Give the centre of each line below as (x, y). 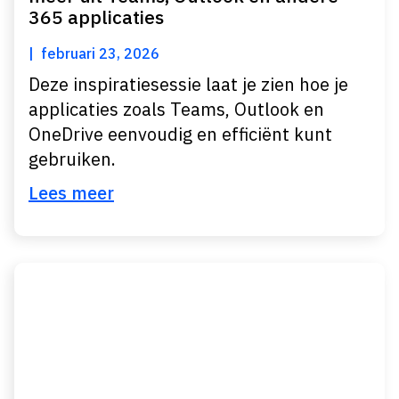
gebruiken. (72, 159)
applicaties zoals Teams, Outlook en (176, 109)
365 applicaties (96, 17)
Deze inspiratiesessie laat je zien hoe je (188, 84)
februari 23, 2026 (100, 53)
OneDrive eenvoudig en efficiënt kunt (180, 134)
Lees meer (71, 193)
